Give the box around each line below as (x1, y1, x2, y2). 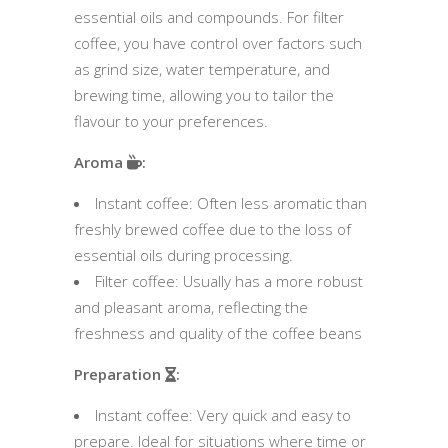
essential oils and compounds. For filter (74, 6, 344, 27)
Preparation (74, 363, 165, 384)
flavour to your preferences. (74, 110, 268, 131)
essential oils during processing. (74, 244, 293, 265)
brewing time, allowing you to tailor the (74, 84, 334, 105)
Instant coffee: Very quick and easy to (95, 404, 351, 425)
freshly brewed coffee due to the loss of (74, 218, 351, 239)
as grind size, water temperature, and (74, 58, 330, 79)
